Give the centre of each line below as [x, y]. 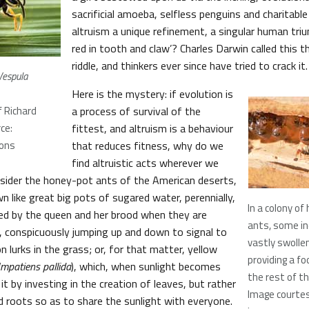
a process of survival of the [136, 111]
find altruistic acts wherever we [145, 163]
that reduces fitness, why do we [148, 146]
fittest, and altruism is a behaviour [152, 128]
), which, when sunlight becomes [146, 266]
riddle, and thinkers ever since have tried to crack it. [190, 66]
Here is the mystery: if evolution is [152, 94]
